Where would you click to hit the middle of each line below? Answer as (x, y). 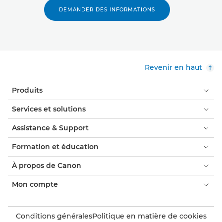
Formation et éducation (55, 147)
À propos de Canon (47, 166)
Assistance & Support (50, 128)
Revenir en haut (173, 68)
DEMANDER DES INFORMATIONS (107, 10)
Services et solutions (49, 109)
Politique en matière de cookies (149, 216)
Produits (27, 90)
